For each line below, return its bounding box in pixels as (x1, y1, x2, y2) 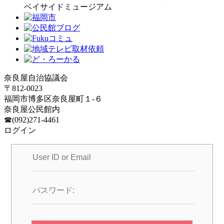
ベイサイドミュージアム (24, 2, 112, 11)
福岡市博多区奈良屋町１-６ (4, 94, 102, 103)
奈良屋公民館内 (4, 104, 60, 113)
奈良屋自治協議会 (4, 73, 68, 82)
